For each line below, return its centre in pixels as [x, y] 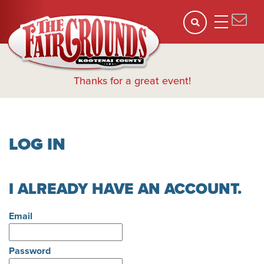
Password [30, 250]
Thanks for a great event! [132, 80]
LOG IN [37, 144]
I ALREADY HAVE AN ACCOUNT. [125, 189]
